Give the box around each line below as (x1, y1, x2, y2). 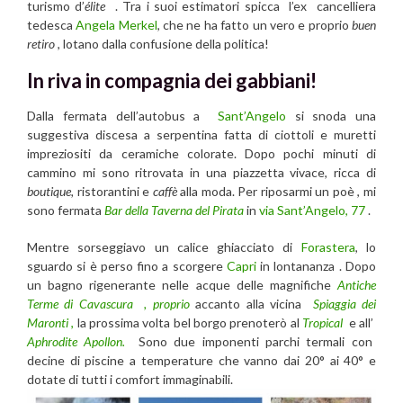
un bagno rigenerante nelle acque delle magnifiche (27, 277, 337, 293)
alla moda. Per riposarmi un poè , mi (176, 184, 377, 200)
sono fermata (27, 202, 102, 219)
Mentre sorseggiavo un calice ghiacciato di (27, 239, 301, 255)
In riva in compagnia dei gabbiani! (27, 67, 317, 93)
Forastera (300, 239, 355, 255)
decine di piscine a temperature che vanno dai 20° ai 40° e (27, 353, 376, 369)
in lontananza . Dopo (255, 258, 377, 274)
